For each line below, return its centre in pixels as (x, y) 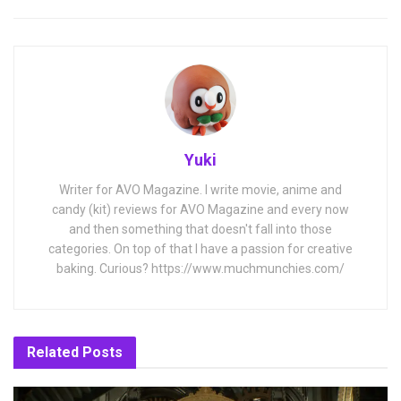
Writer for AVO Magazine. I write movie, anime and (200, 190)
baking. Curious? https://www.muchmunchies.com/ (200, 269)
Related (53, 353)
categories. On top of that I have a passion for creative (200, 249)
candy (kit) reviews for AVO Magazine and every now (200, 210)
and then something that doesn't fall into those (200, 230)
